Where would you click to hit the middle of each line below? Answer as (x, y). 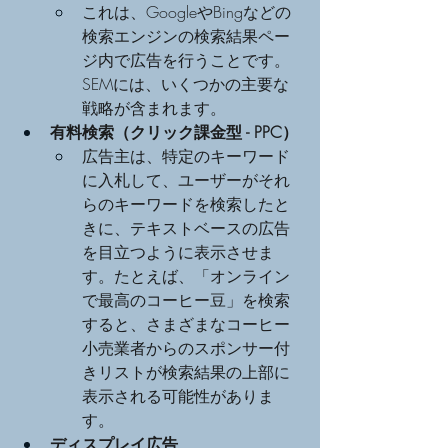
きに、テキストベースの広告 (186, 227)
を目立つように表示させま (178, 251)
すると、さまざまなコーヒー (186, 323)
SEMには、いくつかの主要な (185, 83)
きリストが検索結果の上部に (186, 371)
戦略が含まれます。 (154, 107)
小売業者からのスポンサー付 (186, 347)
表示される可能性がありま (178, 395)
